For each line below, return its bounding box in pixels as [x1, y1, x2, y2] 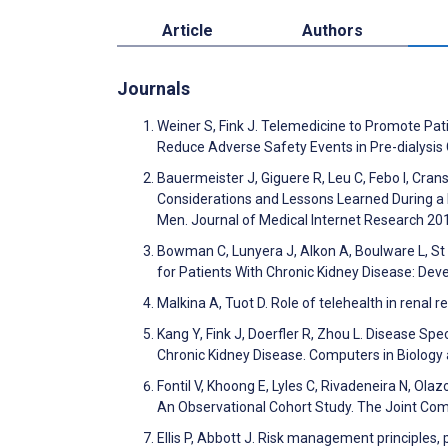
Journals [117, 78, 190, 100]
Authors [302, 21, 364, 41]
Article [161, 21, 213, 41]
